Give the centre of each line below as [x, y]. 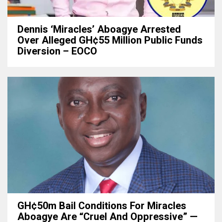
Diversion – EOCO [57, 52]
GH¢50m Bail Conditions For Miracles [102, 206]
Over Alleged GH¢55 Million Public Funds [110, 41]
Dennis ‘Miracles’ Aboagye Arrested [99, 30]
